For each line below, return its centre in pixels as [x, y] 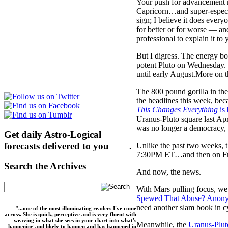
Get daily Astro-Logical [53, 134]
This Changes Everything [177, 109]
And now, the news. [169, 172]
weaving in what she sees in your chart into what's [75, 221]
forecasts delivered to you [58, 146]
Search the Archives [45, 166]
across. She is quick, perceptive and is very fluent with [70, 215]
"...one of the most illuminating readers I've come [76, 208]
